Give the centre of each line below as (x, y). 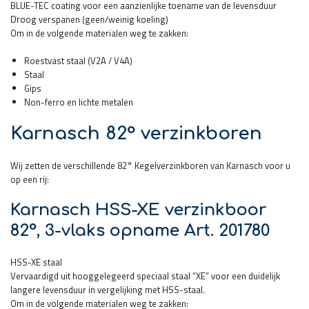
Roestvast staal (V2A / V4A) (78, 60)
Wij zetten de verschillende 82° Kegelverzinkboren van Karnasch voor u (150, 165)
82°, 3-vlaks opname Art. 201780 (140, 230)
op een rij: (30, 179)
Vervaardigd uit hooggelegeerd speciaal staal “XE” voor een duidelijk (145, 276)
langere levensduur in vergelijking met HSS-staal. (108, 289)
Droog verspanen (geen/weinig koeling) (89, 19)
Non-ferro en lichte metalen (79, 102)
